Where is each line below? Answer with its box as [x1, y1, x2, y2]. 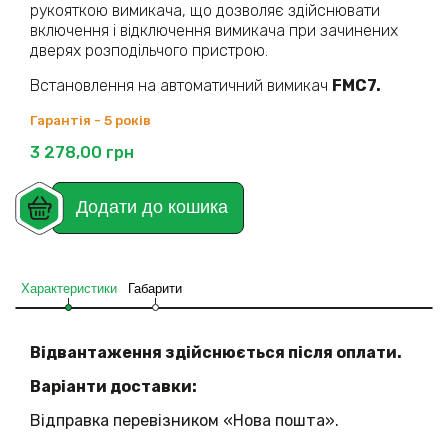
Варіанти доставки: [30, 377, 197, 397]
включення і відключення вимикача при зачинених [30, 21, 398, 41]
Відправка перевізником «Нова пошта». [30, 411, 339, 431]
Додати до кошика [76, 197, 228, 218]
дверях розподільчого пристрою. [30, 41, 276, 61]
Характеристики [20, 280, 117, 296]
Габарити [128, 280, 183, 296]
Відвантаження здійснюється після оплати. [30, 343, 402, 363]
